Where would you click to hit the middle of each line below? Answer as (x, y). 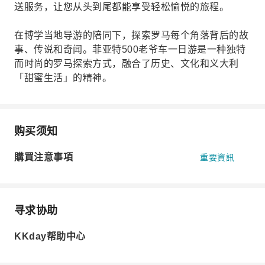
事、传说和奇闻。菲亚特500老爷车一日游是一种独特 (130, 49)
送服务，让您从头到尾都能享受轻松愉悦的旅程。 (122, 7)
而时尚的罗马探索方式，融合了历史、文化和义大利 (127, 64)
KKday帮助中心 (50, 236)
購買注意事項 (43, 157)
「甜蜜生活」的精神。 (63, 78)
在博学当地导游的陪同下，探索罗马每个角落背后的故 (131, 35)
